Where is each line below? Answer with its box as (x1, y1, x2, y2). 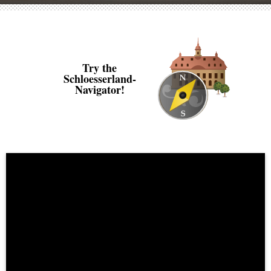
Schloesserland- (63, 71, 136, 87)
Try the (82, 60, 117, 76)
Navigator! (74, 82, 125, 98)
